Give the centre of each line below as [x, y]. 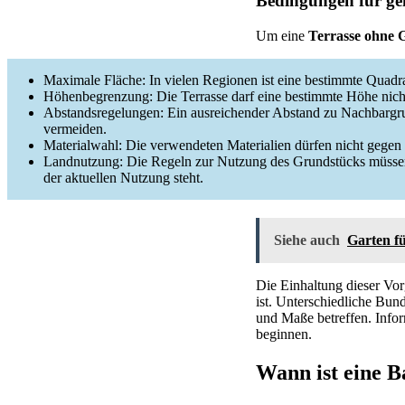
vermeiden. [75, 128]
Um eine [282, 35]
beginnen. [284, 334]
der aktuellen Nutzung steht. [123, 177]
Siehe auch [307, 240]
